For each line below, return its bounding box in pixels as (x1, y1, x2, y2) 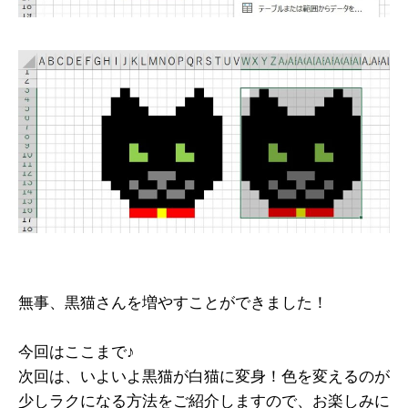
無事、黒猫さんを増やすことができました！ (18, 294, 328, 312)
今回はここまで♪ (18, 343, 135, 362)
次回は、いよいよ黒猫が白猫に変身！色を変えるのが (18, 368, 390, 386)
